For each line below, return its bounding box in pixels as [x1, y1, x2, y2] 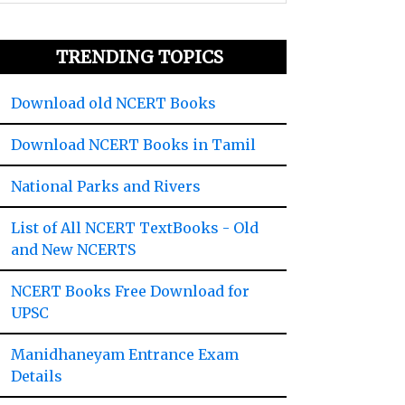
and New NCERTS [11, 240, 137, 259]
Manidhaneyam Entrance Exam [11, 345, 240, 363]
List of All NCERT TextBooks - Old [11, 219, 259, 237]
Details [11, 367, 63, 385]
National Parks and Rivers [11, 177, 202, 195]
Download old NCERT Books [11, 94, 217, 112]
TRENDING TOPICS [56, 46, 224, 68]
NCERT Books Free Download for [11, 282, 250, 300]
